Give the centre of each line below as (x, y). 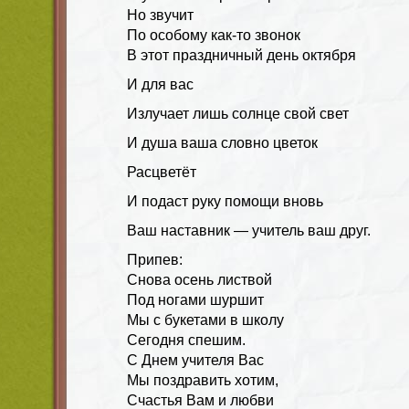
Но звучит (160, 15)
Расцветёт (162, 172)
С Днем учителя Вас (195, 360)
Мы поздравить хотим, (203, 380)
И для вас (160, 84)
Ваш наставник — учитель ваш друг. (249, 230)
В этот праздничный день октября (241, 55)
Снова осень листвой (199, 279)
